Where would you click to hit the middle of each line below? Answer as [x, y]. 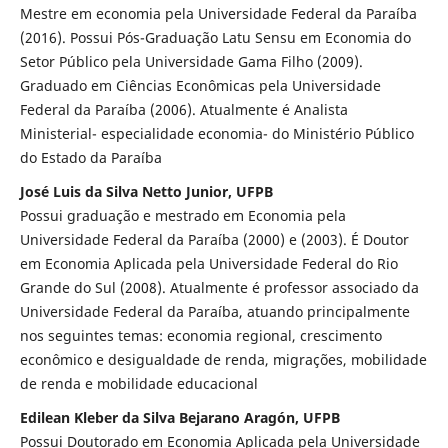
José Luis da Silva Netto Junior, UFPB [146, 191]
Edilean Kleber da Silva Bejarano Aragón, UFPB [179, 417]
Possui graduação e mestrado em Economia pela [182, 215]
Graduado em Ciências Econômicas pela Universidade [200, 85]
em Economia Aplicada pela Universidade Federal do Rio [208, 263]
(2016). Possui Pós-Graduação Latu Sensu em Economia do [215, 37]
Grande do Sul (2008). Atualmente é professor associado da [219, 287]
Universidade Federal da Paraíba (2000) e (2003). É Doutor [214, 239]
